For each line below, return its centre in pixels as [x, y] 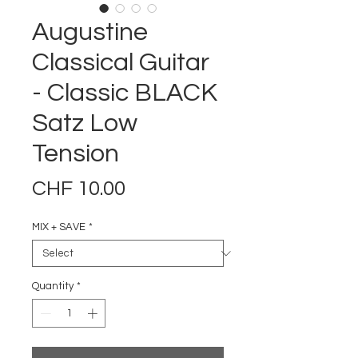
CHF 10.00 [79, 189]
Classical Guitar [121, 63]
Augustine [90, 32]
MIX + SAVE [59, 227]
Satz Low [85, 123]
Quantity [53, 286]
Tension [76, 154]
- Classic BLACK [125, 93]
